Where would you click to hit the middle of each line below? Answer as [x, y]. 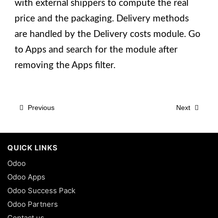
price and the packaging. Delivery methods [102, 19]
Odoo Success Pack [41, 190]
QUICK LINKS [33, 147]
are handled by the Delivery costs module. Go [108, 34]
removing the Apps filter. [65, 65]
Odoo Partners [33, 204]
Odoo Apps [26, 177]
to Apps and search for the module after [96, 50]
